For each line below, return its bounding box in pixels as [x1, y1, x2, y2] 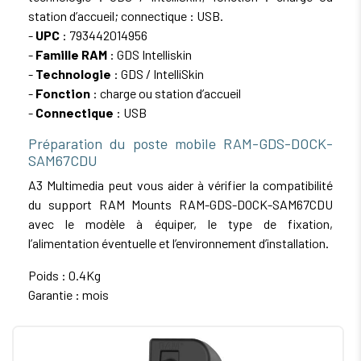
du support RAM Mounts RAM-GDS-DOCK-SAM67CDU [28, 196, 333, 212]
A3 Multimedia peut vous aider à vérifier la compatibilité [28, 176, 333, 193]
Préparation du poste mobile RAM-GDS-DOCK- [28, 134, 333, 152]
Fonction [35, 85, 90, 101]
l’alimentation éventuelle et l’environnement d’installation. [28, 234, 329, 251]
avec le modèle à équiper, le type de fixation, [28, 215, 333, 231]
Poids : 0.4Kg [28, 267, 101, 283]
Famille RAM [35, 46, 107, 62]
